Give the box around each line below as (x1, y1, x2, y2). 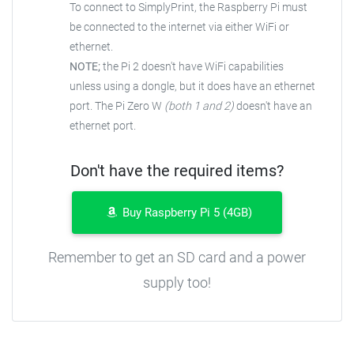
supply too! (143, 274, 211, 292)
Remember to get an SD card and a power (48, 249, 306, 266)
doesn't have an (234, 100, 312, 114)
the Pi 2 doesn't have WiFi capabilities (100, 60, 284, 74)
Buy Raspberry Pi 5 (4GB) (119, 205, 252, 220)
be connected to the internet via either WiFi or (70, 21, 289, 35)
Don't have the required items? (70, 161, 284, 181)
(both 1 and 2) (164, 100, 234, 114)
